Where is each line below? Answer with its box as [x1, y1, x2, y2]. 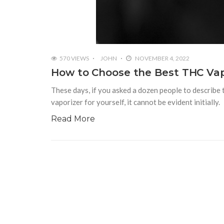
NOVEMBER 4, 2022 [134, 54, 189, 62]
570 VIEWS [59, 54, 89, 62]
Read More [51, 114, 95, 124]
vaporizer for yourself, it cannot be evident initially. [51, 97, 220, 107]
